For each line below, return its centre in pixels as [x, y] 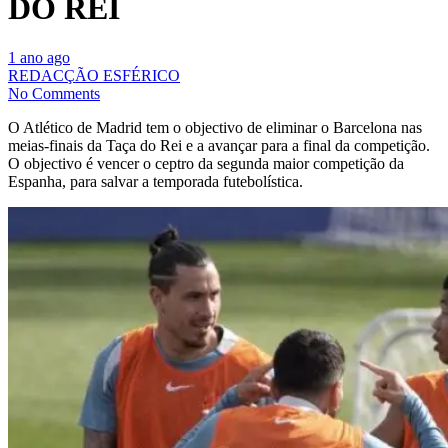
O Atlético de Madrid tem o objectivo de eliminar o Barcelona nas [215, 127]
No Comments [54, 93]
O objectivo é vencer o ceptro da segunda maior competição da [206, 163]
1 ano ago [39, 57]
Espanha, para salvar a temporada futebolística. [155, 181]
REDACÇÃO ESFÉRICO [94, 75]
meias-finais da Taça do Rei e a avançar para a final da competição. [219, 145]
